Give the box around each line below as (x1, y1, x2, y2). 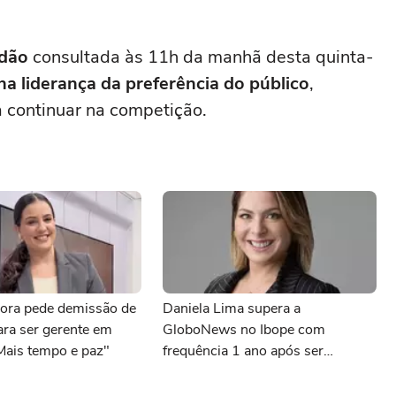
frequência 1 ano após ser (163, 341, 324, 361)
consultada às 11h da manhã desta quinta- (28, 45, 374, 69)
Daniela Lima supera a (163, 299, 301, 318)
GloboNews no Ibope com (163, 320, 325, 339)
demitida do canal (163, 362, 272, 382)
